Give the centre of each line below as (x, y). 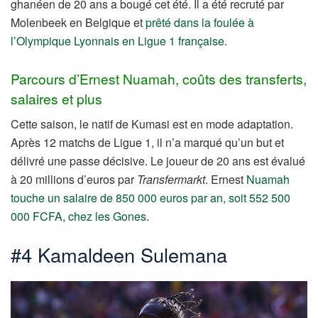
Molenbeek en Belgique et (78, 23)
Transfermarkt (171, 180)
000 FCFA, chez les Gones (78, 216)
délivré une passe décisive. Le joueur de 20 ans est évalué (158, 161)
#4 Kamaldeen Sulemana (119, 254)
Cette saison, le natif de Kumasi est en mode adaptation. (152, 124)
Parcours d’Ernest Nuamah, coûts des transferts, (159, 78)
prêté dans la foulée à (200, 23)
